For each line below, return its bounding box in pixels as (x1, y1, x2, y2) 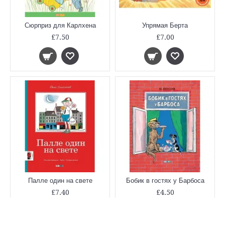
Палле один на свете (28, 177, 92, 184)
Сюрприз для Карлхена (24, 22, 96, 29)
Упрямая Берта (142, 22, 188, 29)
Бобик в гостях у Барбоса (126, 177, 204, 184)
